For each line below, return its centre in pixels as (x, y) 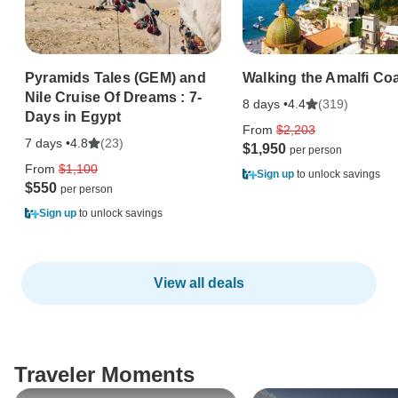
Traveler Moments (104, 374)
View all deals (199, 283)
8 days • (265, 103)
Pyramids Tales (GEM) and (115, 77)
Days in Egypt (73, 116)
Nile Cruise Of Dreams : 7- (114, 97)
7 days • (48, 143)
